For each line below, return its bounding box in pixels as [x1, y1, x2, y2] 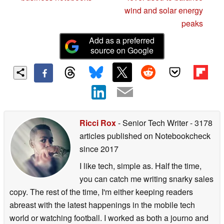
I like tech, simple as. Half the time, [79, 159, 201, 171]
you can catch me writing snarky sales [79, 172, 213, 184]
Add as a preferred [89, 34, 155, 46]
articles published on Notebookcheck [79, 129, 210, 141]
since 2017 [79, 142, 118, 154]
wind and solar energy [124, 4, 203, 16]
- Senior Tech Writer [116, 116, 190, 128]
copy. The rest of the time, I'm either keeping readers [9, 185, 193, 197]
